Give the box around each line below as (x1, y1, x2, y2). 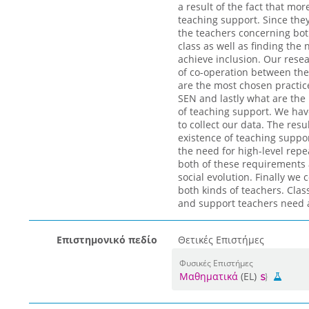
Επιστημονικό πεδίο (56, 233, 157, 246)
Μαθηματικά (179, 270, 238, 283)
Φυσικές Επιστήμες (179, 257, 253, 268)
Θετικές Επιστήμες (177, 233, 264, 246)
